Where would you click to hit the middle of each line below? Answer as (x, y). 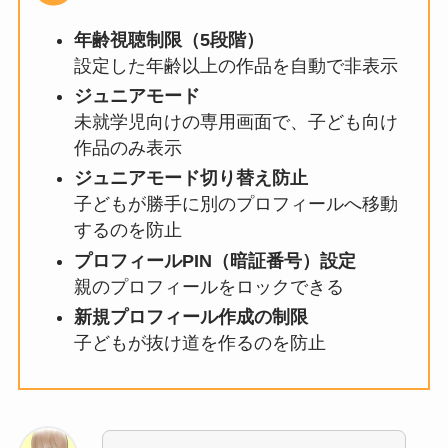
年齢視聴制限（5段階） (168, 39)
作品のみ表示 (127, 148)
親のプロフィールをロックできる (208, 286)
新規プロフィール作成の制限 (190, 317)
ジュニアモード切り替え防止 (190, 178)
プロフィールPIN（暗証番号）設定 (214, 260)
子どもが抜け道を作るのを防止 (199, 343)
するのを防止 (127, 230)
